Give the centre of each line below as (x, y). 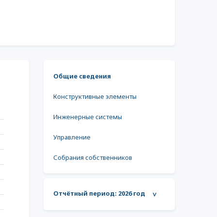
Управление (72, 137)
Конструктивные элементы (95, 96)
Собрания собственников (93, 157)
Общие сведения (82, 76)
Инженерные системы (88, 117)
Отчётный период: (86, 193)
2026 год (132, 193)
